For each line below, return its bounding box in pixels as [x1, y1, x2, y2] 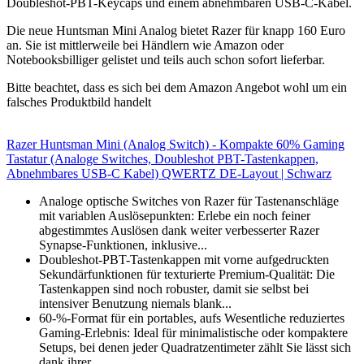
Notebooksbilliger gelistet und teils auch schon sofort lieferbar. [6, 52, 325, 67]
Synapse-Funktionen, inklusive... [39, 237, 207, 252]
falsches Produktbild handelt [6, 94, 151, 109]
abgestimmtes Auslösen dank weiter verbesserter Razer [39, 223, 319, 237]
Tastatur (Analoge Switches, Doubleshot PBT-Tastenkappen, [6, 151, 318, 166]
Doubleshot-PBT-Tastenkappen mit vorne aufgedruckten [39, 252, 329, 266]
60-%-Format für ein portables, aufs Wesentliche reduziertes [39, 310, 344, 325]
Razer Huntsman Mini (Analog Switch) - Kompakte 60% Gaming [6, 136, 344, 151]
